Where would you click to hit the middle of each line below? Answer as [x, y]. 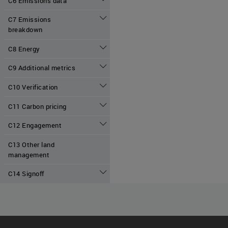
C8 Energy [24, 49]
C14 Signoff [26, 174]
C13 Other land [32, 144]
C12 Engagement [35, 125]
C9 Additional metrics [42, 68]
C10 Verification [33, 87]
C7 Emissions [30, 20]
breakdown [25, 30]
